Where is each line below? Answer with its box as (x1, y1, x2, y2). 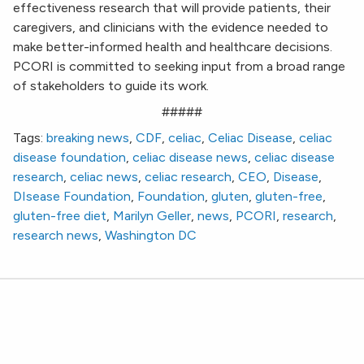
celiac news (70, 169, 138, 185)
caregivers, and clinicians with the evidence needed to (13, 19, 328, 36)
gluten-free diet (13, 208, 106, 224)
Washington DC (105, 227, 197, 244)
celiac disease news (132, 149, 248, 166)
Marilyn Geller (113, 208, 191, 224)
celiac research (145, 169, 232, 185)
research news (13, 227, 98, 244)
